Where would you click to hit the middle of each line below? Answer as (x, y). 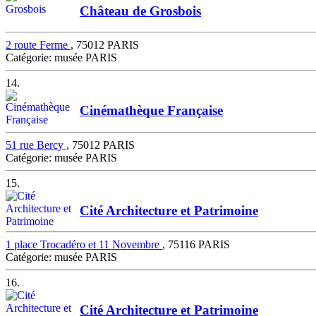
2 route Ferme (38, 45)
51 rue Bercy (36, 145)
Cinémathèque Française (151, 111)
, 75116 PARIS (196, 245)
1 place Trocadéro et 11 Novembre (84, 245)
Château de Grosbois (140, 11)
